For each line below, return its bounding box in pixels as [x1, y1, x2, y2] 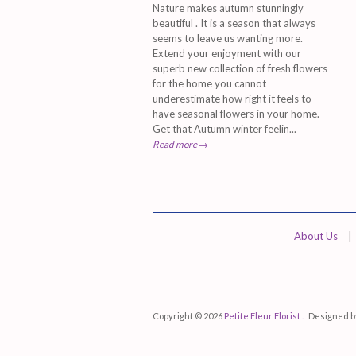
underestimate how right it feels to [153, 91, 311, 105]
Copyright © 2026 [153, 310, 224, 321]
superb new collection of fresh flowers [153, 61, 327, 75]
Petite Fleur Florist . [224, 310, 305, 321]
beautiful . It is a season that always [153, 16, 315, 29]
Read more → [153, 137, 208, 149]
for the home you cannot [153, 76, 266, 90]
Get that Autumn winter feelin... [153, 122, 296, 135]
